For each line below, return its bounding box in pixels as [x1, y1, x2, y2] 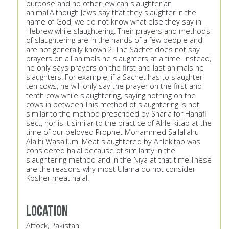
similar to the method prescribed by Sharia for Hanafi [26, 109, 207, 119]
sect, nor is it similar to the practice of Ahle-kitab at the [26, 118, 212, 128]
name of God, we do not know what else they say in [26, 17, 201, 27]
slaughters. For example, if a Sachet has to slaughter [26, 72, 202, 82]
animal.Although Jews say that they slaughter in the [26, 8, 196, 18]
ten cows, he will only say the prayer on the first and [26, 81, 202, 91]
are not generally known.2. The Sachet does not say [26, 44, 200, 55]
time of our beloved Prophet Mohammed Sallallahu [26, 127, 199, 138]
